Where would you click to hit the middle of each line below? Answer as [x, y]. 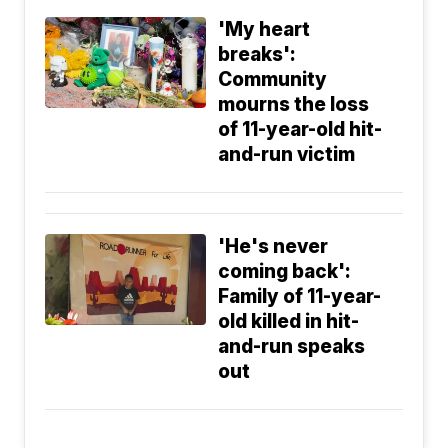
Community [273, 80]
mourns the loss [294, 105]
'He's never [273, 247]
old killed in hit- [289, 322]
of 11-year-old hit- [300, 130]
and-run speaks [292, 347]
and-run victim [287, 155]
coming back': [285, 272]
